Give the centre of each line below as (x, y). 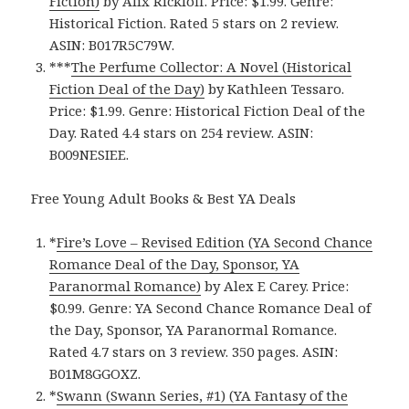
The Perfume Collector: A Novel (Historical (212, 67)
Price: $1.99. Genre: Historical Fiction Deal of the (208, 111)
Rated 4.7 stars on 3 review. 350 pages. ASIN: (194, 352)
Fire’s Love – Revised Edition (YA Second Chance (215, 242)
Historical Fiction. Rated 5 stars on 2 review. (194, 23)
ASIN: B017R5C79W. (112, 45)
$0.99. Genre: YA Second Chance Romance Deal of (210, 308)
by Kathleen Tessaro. (275, 89)
